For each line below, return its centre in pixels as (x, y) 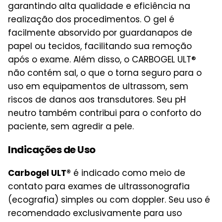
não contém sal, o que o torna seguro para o (105, 73)
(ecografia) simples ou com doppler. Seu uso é (109, 200)
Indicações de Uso (52, 150)
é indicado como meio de (128, 173)
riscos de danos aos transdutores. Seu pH (97, 100)
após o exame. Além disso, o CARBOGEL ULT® (102, 60)
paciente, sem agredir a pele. (71, 127)
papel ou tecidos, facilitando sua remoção (100, 46)
